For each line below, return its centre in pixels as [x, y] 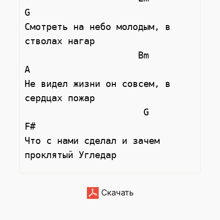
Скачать [116, 192]
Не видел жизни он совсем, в [98, 83]
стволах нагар [60, 41]
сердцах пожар [60, 98]
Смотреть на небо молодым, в [98, 27]
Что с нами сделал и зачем [92, 140]
